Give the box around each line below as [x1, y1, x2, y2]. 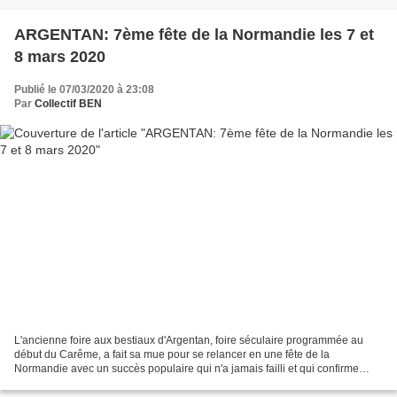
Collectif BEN [35, 97, 102, 110]
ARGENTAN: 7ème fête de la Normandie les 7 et [14, 25, 374, 43]
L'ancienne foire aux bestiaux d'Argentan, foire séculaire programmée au [14, 334, 363, 347]
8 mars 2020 [14, 47, 105, 66]
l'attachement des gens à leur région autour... [14, 377, 230, 390]
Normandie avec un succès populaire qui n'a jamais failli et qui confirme [14, 362, 359, 376]
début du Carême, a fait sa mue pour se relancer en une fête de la [14, 348, 330, 362]
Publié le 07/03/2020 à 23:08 [14, 82, 154, 96]
